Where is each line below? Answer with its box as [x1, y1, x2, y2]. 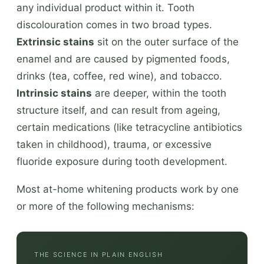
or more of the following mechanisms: [16, 200, 194, 212]
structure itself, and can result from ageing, [16, 104, 220, 116]
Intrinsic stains [16, 87, 92, 99]
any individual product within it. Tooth [16, 1, 194, 14]
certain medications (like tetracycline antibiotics [16, 121, 242, 133]
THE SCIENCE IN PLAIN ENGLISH [34, 250, 163, 259]
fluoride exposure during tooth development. [16, 155, 227, 167]
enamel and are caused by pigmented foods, [16, 52, 230, 65]
